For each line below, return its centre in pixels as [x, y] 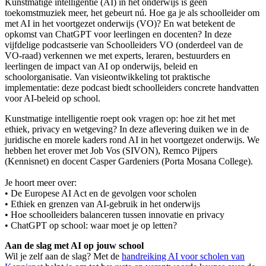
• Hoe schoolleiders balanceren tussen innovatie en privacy [115, 215]
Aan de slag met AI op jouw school [74, 246]
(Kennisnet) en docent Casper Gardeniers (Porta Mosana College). [129, 161]
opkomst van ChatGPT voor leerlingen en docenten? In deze [118, 34]
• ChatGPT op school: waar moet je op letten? [91, 226]
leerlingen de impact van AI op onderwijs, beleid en [101, 66]
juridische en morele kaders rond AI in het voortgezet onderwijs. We [132, 140]
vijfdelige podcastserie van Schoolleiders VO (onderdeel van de [124, 45]
